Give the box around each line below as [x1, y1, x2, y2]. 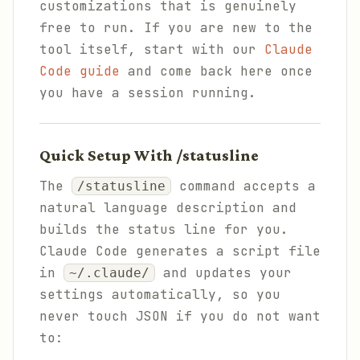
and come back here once [120, 63, 313, 80]
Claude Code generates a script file [39, 243, 321, 260]
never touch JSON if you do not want [39, 308, 321, 325]
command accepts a [171, 178, 316, 194]
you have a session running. [39, 84, 256, 101]
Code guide [39, 63, 120, 80]
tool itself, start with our [39, 41, 264, 58]
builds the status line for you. [39, 221, 288, 238]
